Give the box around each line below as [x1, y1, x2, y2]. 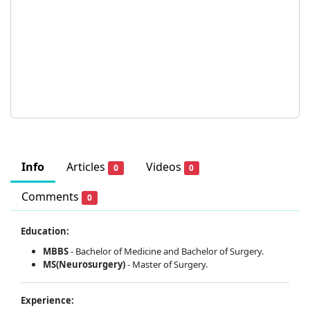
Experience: [21, 293, 74, 307]
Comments [21, 188, 82, 204]
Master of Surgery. [132, 257, 208, 271]
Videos [145, 158, 184, 174]
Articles [66, 158, 108, 174]
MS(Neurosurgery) [43, 257, 125, 271]
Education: [21, 224, 69, 237]
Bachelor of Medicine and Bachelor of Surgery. [75, 244, 264, 257]
